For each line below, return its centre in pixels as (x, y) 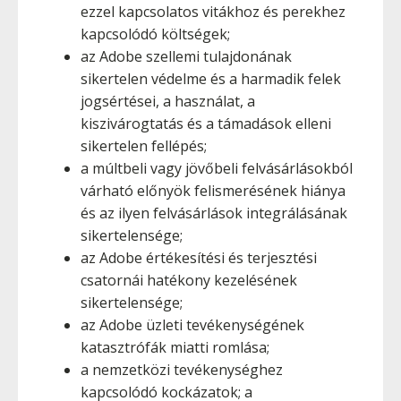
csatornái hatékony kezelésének (189, 280)
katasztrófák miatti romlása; (175, 347)
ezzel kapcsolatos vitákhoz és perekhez (213, 12)
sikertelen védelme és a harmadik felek (211, 79)
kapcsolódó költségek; (155, 34)
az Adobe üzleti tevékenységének (192, 325)
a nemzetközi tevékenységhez (182, 370)
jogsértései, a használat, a (168, 101)
